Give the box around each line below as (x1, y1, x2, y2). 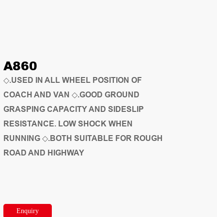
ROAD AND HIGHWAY (3, 147, 84, 158)
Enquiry (16, 207, 39, 215)
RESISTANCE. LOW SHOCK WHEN (3, 118, 133, 129)
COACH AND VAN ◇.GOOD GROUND (3, 89, 139, 100)
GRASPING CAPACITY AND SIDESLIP (3, 104, 144, 115)
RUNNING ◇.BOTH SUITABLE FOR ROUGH (3, 133, 163, 144)
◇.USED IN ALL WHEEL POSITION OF (3, 75, 142, 86)
